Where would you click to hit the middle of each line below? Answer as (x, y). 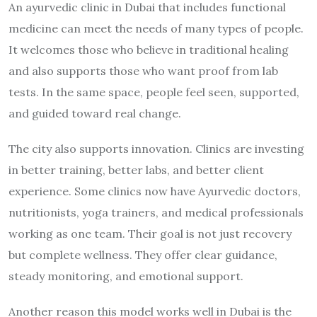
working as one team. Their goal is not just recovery (150, 233)
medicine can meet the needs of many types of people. (156, 28)
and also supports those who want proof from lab (143, 70)
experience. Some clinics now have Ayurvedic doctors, (155, 191)
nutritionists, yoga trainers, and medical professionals (156, 212)
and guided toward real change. (95, 113)
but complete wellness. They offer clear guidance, (143, 254)
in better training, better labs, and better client (136, 169)
